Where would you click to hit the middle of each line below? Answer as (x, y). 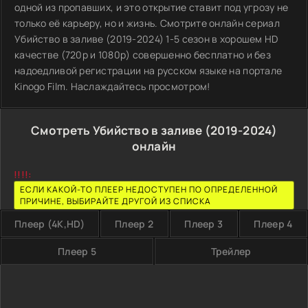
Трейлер (231, 251)
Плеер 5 (77, 251)
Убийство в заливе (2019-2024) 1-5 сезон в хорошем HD (146, 39)
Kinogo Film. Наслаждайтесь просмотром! (112, 86)
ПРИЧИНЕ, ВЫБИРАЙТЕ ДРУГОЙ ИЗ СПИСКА (115, 201)
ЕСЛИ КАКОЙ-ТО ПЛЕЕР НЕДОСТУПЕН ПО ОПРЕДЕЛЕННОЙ (149, 189)
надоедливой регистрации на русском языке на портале (148, 70)
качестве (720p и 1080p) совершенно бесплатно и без (143, 55)
